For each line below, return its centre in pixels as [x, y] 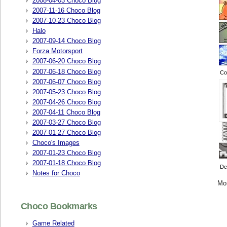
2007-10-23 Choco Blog [66, 21]
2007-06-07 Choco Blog [66, 82]
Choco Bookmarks [59, 206]
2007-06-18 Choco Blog [66, 71]
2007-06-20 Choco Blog [66, 61]
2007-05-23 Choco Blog [66, 92]
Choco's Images [56, 142]
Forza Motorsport [57, 51]
